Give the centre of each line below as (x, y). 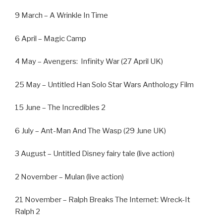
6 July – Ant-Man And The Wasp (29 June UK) (90, 131)
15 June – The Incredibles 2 (60, 108)
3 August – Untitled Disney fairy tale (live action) (95, 154)
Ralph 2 (28, 212)
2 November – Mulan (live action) (69, 177)
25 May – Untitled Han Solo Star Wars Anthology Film (104, 84)
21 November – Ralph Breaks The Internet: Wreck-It (103, 200)
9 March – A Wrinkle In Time (61, 16)
